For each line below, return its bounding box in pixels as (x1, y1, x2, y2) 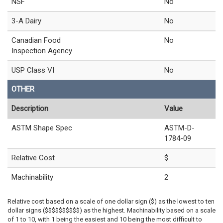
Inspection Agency (11, 46, 72, 56)
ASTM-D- (164, 123, 195, 133)
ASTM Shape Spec (11, 123, 72, 133)
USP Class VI (11, 66, 54, 75)
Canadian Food (11, 36, 61, 45)
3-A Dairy (11, 16, 41, 26)
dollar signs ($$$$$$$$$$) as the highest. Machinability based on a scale (7, 207, 216, 215)
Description (11, 104, 48, 113)
